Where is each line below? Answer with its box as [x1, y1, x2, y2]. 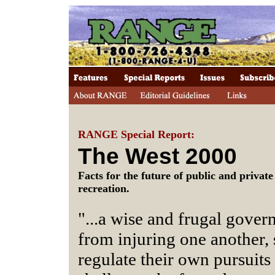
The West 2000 [77, 144, 237, 169]
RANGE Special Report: [77, 128, 195, 141]
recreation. [77, 182, 130, 195]
